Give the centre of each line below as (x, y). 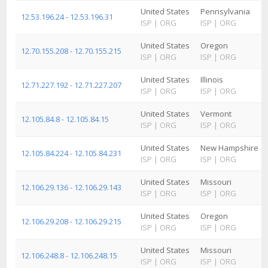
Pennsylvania (225, 11)
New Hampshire (229, 148)
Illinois (212, 80)
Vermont (216, 114)
